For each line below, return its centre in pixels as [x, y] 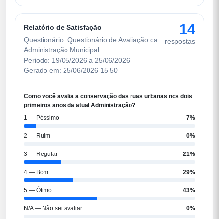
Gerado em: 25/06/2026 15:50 [71, 70]
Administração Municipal [62, 50]
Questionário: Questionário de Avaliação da [91, 39]
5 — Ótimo [38, 190]
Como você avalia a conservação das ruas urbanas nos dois [108, 96]
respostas [180, 41]
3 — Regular [41, 154]
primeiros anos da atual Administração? [80, 105]
